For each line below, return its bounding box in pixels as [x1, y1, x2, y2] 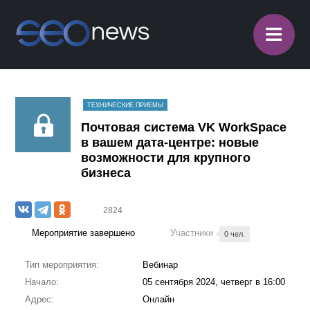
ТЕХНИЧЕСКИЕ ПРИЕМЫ [87, 102, 164, 109]
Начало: [24, 277, 59, 287]
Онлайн [142, 294, 174, 304]
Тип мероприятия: [24, 259, 99, 270]
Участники [170, 228, 217, 238]
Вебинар [142, 259, 178, 270]
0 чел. [224, 230, 246, 238]
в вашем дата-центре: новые [81, 136, 259, 149]
